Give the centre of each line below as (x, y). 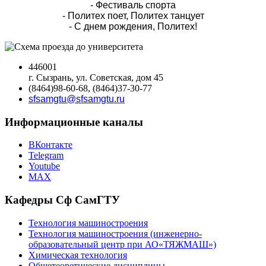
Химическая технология (78, 255)
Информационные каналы (74, 122)
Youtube (44, 166)
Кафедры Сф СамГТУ (62, 200)
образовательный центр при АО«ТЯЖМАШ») (122, 244)
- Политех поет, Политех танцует (133, 16)
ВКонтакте (50, 145)
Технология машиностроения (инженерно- (115, 233)
